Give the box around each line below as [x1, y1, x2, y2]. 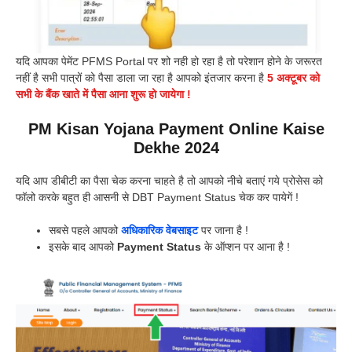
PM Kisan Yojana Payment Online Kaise [27, 120, 324, 138]
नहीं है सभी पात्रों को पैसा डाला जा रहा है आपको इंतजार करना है [16, 71, 264, 85]
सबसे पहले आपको [49, 224, 121, 237]
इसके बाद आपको [49, 240, 117, 254]
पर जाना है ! [198, 224, 248, 237]
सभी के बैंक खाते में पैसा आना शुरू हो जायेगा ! [16, 88, 191, 101]
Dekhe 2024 [133, 139, 219, 157]
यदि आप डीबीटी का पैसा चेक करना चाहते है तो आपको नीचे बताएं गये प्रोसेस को [16, 174, 323, 188]
